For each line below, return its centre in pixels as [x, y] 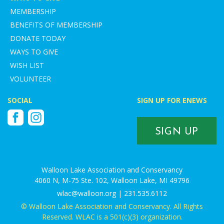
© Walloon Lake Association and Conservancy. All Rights [112, 206]
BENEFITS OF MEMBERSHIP [56, 25]
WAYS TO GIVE [34, 52]
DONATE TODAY [38, 38]
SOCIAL [20, 100]
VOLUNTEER [30, 79]
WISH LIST [27, 65]
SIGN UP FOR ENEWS [172, 100]
